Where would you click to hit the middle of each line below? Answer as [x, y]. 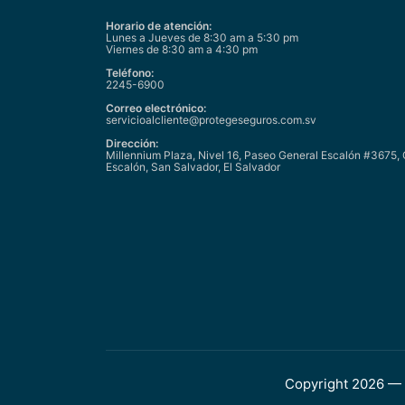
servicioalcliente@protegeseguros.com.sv [211, 120]
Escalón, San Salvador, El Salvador [193, 167]
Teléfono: [130, 73]
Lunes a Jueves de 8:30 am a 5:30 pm [202, 38]
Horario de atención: [159, 26]
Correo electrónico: [156, 108]
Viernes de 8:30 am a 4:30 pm [182, 50]
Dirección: [132, 144]
